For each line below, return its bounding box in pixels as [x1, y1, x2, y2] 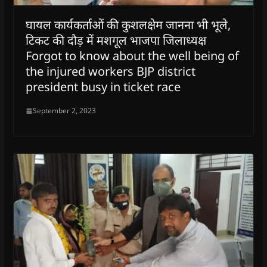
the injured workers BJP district [25, 63, 195, 80]
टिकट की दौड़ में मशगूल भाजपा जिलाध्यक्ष [25, 32, 206, 49]
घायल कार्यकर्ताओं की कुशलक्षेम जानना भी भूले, [25, 17, 231, 33]
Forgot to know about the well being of [25, 48, 239, 64]
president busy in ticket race [25, 79, 181, 95]
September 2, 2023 [32, 105, 96, 116]
